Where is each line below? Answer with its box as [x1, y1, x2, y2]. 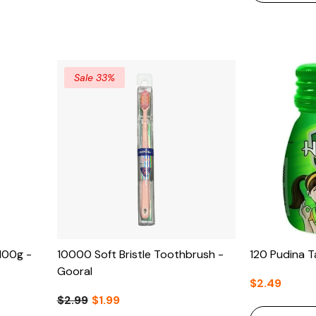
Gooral [56, 263, 92, 279]
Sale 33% [73, 71, 115, 85]
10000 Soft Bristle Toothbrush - [56, 246, 224, 262]
